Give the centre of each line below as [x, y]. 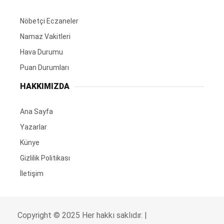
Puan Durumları [44, 68]
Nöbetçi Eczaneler [49, 21]
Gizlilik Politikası [45, 158]
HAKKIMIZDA [45, 86]
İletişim [32, 174]
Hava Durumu [41, 52]
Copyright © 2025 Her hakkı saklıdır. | [82, 215]
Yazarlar [33, 127]
